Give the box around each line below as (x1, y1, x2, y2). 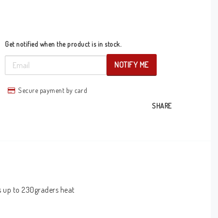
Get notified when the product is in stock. (5, 40, 122, 48)
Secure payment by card (18, 86, 88, 94)
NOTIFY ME (114, 60, 149, 70)
